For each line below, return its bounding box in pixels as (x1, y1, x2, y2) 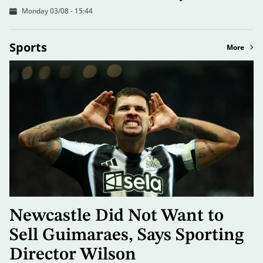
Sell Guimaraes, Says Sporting (9, 227, 244, 245)
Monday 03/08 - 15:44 (22, 6, 93, 16)
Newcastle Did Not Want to (9, 207, 224, 225)
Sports (9, 39, 47, 56)
